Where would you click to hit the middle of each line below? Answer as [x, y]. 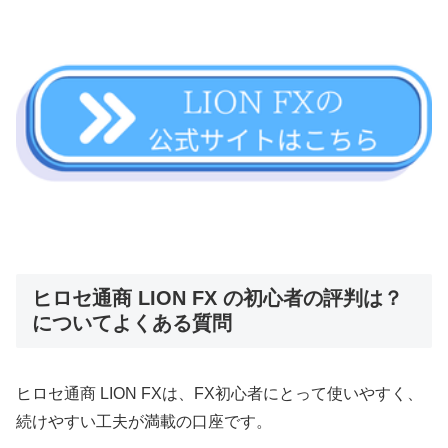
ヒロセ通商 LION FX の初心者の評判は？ [217, 298]
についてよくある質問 [132, 323]
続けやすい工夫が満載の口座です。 [144, 422]
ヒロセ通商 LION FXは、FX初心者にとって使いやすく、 [219, 394]
